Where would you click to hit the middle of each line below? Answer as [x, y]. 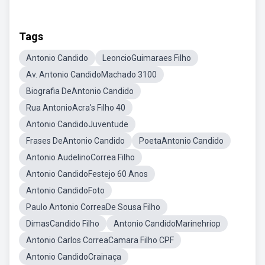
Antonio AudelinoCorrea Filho [80, 157]
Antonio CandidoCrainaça [74, 257]
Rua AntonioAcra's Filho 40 [76, 108]
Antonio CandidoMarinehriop [167, 224]
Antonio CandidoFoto [65, 190]
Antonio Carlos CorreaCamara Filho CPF [100, 240]
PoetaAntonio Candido [181, 141]
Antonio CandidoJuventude [77, 124]
